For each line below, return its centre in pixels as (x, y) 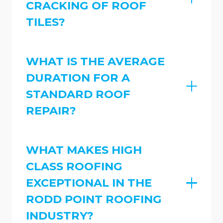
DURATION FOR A (78, 78)
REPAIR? (51, 111)
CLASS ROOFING (74, 166)
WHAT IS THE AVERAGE (95, 61)
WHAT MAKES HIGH (84, 150)
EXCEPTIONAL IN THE (89, 182)
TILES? (46, 22)
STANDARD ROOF (78, 94)
